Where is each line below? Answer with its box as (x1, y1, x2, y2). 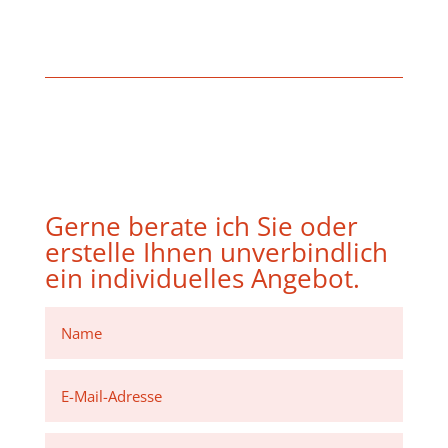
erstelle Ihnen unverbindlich (44, 233, 388, 270)
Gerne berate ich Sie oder (44, 207, 358, 244)
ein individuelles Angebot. (44, 259, 360, 296)
